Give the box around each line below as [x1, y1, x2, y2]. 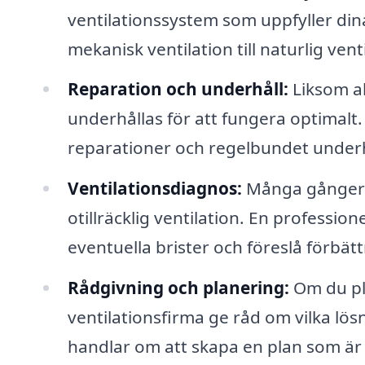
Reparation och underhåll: [67, 77, 288, 101]
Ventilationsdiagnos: [67, 177, 242, 200]
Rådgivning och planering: [67, 276, 289, 300]
